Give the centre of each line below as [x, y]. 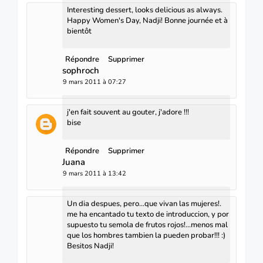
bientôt [79, 31]
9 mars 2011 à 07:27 [95, 82]
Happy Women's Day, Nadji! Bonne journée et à [147, 20]
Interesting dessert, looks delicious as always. [145, 10]
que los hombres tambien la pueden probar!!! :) [146, 235]
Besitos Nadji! [90, 246]
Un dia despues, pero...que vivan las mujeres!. [144, 203]
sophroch [81, 70]
